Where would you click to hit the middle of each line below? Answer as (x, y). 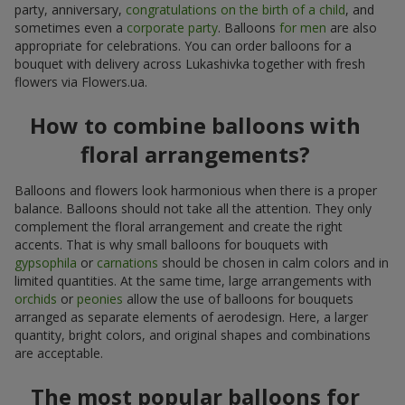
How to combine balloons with (195, 125)
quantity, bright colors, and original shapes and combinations (193, 334)
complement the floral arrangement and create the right (179, 226)
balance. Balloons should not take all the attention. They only (193, 208)
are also (352, 27)
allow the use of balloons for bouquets (238, 298)
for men (303, 27)
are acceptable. (59, 353)
